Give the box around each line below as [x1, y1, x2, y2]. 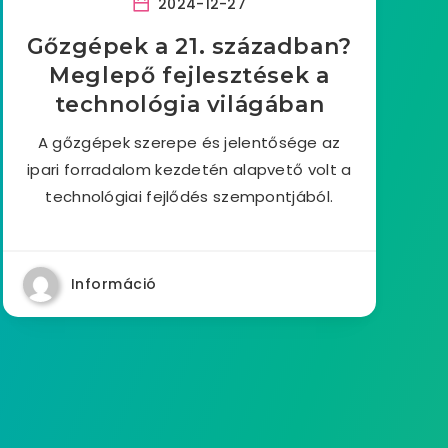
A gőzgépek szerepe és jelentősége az [37, 132, 341, 153]
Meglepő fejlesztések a [49, 62, 330, 89]
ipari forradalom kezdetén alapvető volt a [27, 159, 352, 180]
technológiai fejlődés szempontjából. [45, 186, 334, 207]
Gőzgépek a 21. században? [26, 33, 352, 60]
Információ [70, 274, 157, 294]
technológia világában [54, 91, 325, 118]
